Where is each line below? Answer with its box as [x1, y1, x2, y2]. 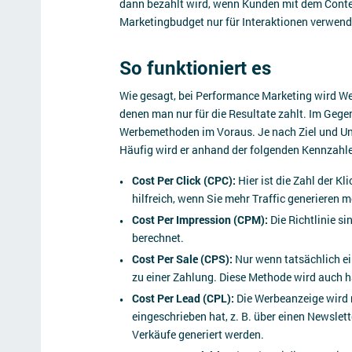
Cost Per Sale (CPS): [132, 251, 233, 266]
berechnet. [132, 230, 186, 245]
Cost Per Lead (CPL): [132, 291, 234, 306]
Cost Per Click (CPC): [132, 173, 236, 188]
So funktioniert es [119, 55, 271, 80]
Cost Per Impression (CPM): [132, 212, 268, 227]
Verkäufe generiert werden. [132, 327, 266, 342]
